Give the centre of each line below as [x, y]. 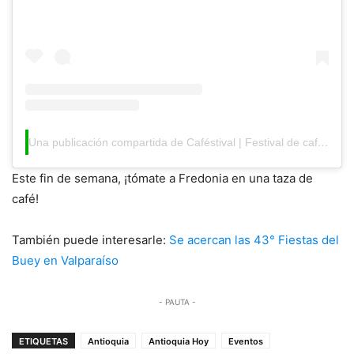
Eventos [246, 342]
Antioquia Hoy [179, 342]
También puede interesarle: [90, 240]
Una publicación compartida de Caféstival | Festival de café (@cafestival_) [323, 143]
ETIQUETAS [43, 342]
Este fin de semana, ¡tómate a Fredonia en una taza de [162, 179]
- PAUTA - [177, 302]
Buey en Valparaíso [65, 261]
